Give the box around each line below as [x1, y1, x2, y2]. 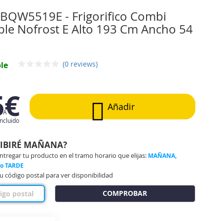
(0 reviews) [63, 59, 98, 69]
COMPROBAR [103, 188, 147, 198]
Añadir [108, 100, 135, 112]
